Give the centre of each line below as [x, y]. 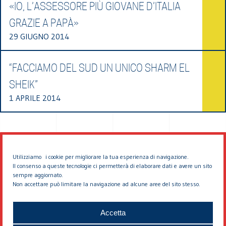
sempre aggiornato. [38, 175]
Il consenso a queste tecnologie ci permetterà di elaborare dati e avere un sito [112, 166]
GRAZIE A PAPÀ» [44, 23]
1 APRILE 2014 [35, 98]
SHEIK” [23, 84]
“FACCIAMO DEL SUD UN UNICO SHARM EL [99, 68]
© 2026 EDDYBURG [113, 201]
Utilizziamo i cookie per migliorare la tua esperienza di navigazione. [101, 157]
